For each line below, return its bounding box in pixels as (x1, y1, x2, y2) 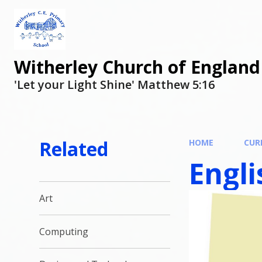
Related (39, 136, 109, 162)
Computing (39, 225, 89, 238)
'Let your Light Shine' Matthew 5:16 (14, 77, 215, 93)
